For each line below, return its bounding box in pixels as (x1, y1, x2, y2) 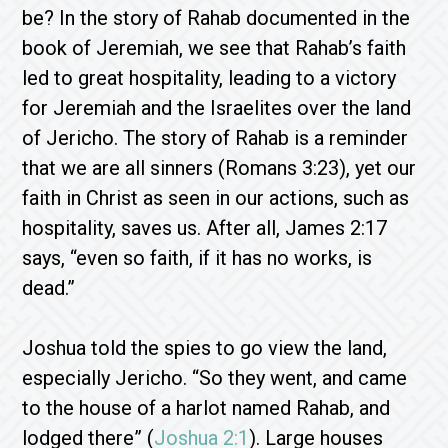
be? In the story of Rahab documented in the (22, 6, 411, 30)
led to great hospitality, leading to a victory (22, 66, 397, 90)
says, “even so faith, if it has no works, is (22, 246, 373, 270)
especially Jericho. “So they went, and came (22, 366, 408, 390)
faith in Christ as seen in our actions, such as (22, 186, 410, 210)
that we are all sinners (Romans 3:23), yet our (22, 156, 417, 180)
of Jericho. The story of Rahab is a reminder (22, 126, 409, 150)
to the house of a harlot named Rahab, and (22, 396, 391, 420)
